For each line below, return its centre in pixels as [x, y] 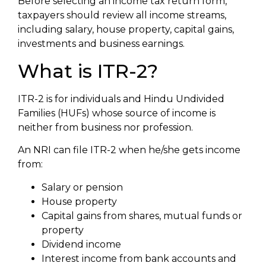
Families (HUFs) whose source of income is [117, 113]
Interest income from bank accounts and [139, 258]
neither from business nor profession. [105, 127]
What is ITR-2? [88, 71]
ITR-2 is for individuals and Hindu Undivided [121, 99]
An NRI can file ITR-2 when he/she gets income [129, 150]
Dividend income [81, 244]
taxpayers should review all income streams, [122, 15]
